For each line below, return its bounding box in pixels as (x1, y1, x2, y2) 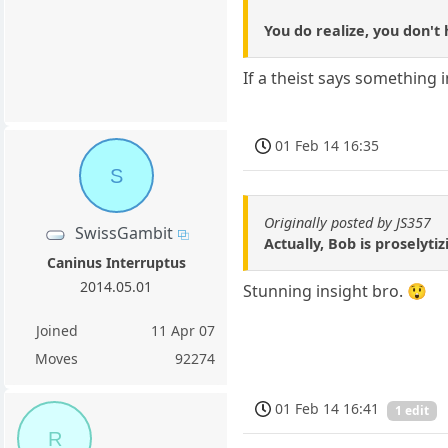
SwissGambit (74, 222, 173, 245)
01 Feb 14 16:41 (275, 399, 380, 419)
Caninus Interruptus (46, 253, 186, 273)
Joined (35, 321, 78, 341)
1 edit (395, 402, 430, 420)
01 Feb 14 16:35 (275, 136, 380, 156)
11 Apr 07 (151, 321, 216, 341)
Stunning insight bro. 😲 (243, 279, 428, 302)
